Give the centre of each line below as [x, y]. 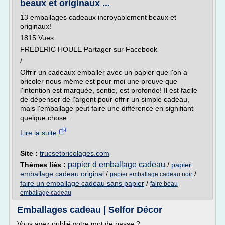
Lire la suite [39, 133]
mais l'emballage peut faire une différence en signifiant [107, 108]
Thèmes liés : [44, 165]
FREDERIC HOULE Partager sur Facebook [89, 49]
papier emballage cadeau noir [151, 174]
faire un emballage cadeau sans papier [82, 183]
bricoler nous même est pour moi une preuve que [99, 81]
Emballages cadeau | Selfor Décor [90, 210]
